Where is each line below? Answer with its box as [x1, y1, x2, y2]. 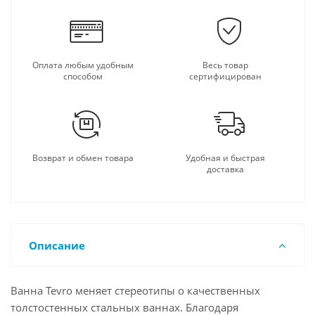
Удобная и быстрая [186, 152, 265, 164]
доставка [207, 163, 244, 175]
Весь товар [202, 59, 248, 71]
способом [63, 70, 103, 82]
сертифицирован [189, 70, 262, 82]
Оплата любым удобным [32, 59, 134, 71]
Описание [29, 238, 85, 252]
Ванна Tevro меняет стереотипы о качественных [11, 283, 260, 297]
